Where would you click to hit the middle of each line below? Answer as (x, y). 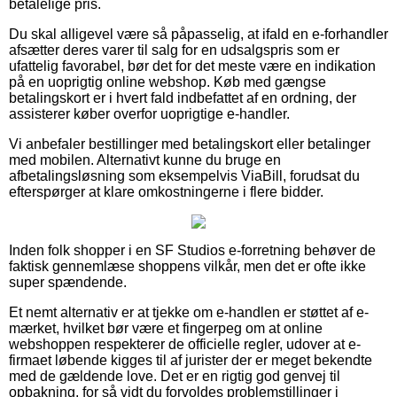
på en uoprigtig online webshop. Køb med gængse (167, 82)
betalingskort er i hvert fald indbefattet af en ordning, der (183, 97)
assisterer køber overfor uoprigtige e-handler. (149, 113)
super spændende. (68, 282)
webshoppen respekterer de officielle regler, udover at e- (185, 344)
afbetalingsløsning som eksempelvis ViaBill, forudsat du (184, 175)
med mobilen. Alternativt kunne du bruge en (145, 160)
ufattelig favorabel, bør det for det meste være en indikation (192, 66)
